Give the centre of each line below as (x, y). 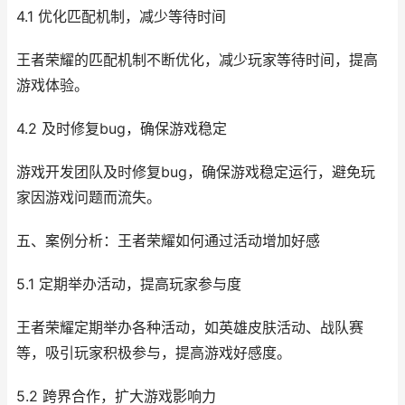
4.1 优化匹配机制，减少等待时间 (121, 17)
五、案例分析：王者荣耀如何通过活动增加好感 (168, 241)
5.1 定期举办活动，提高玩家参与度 (129, 284)
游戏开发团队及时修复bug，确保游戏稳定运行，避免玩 (196, 172)
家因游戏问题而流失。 (89, 198)
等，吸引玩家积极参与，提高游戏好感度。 (154, 353)
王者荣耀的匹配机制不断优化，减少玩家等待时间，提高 (197, 60)
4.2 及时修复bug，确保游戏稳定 (122, 129)
